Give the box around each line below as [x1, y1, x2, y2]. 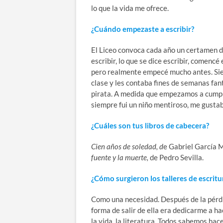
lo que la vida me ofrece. [91, 3, 169, 12]
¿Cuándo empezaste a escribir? [91, 24, 194, 33]
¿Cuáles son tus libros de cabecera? [91, 120, 209, 130]
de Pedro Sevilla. [150, 152, 204, 162]
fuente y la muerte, [91, 152, 150, 162]
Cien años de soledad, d [91, 141, 163, 151]
